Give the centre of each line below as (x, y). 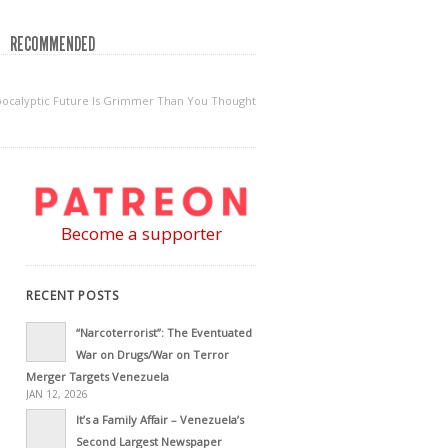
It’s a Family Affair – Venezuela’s (160, 419)
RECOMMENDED (52, 44)
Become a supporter (141, 233)
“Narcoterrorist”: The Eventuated (164, 332)
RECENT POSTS (72, 295)
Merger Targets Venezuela (97, 376)
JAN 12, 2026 (57, 393)
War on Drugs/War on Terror (152, 354)
